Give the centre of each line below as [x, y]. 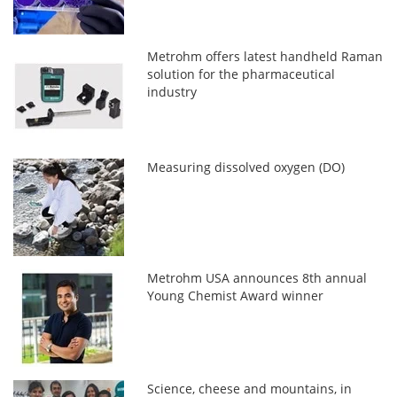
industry [172, 92]
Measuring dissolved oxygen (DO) [246, 167]
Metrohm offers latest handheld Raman [265, 57]
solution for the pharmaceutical [241, 74]
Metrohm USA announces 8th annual [257, 278]
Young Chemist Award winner [236, 296]
